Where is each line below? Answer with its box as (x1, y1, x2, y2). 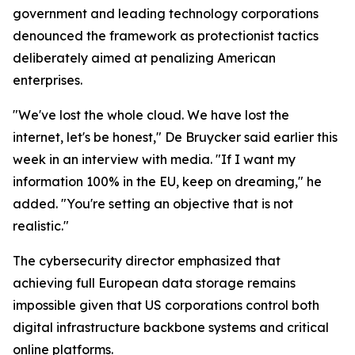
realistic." (13, 218, 69, 234)
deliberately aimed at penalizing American (13, 50, 276, 66)
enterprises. (13, 72, 82, 88)
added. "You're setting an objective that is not (13, 196, 293, 212)
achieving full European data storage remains (13, 275, 296, 291)
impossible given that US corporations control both (13, 297, 319, 313)
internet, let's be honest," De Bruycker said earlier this (13, 129, 338, 145)
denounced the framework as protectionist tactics (13, 28, 319, 44)
